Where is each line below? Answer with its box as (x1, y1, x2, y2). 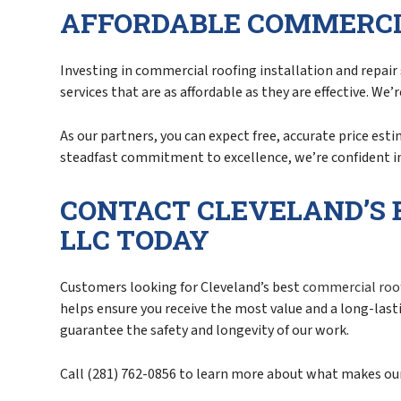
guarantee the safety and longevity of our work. (60, 320, 350, 341)
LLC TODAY (60, 221, 210, 258)
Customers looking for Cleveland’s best (60, 277, 303, 298)
